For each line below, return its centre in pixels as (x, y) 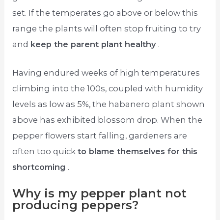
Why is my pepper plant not (100, 193)
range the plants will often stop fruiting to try (107, 28)
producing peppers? (76, 205)
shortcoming (40, 167)
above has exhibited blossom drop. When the (108, 120)
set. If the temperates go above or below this (105, 13)
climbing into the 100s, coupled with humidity (108, 88)
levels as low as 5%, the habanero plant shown (109, 104)
